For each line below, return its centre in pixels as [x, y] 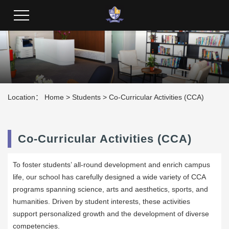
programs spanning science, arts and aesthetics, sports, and [110, 189]
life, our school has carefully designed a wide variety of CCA [109, 177]
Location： [26, 97]
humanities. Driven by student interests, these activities [101, 202]
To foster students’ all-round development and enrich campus [111, 165]
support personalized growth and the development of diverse [111, 214]
